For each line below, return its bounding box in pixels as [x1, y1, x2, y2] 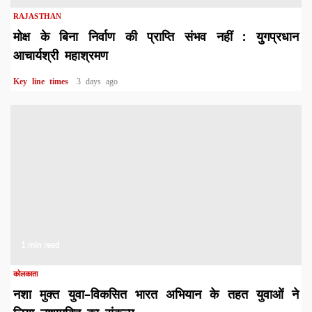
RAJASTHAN [13, 11, 61, 20]
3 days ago [77, 76, 118, 86]
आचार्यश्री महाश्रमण [13, 46, 108, 63]
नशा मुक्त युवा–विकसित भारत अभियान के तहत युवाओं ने [13, 285, 299, 302]
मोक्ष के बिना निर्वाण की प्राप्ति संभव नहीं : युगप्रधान [13, 27, 299, 45]
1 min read [21, 240, 60, 249]
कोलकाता [13, 269, 38, 278]
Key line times [13, 76, 73, 86]
